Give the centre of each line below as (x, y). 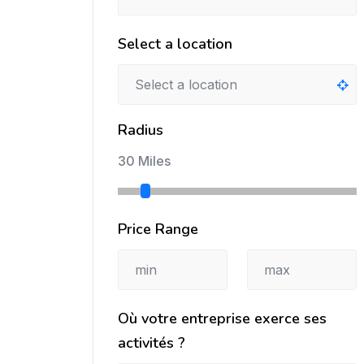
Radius (141, 130)
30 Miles (144, 161)
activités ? (152, 342)
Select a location (175, 44)
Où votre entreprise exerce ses (222, 318)
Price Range (158, 229)
